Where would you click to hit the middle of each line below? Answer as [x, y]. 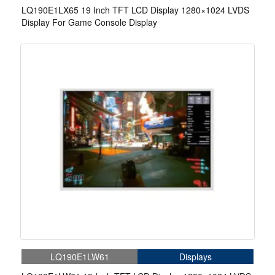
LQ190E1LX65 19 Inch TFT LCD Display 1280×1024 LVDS [135, 10]
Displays [196, 257]
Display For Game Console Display [89, 22]
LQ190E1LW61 [79, 257]
